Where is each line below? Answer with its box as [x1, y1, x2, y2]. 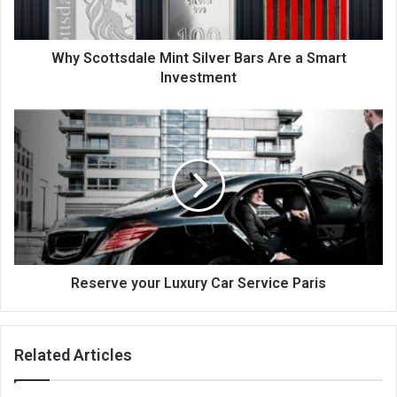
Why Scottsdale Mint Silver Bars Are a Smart [51, 49, 346, 66]
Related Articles [14, 345, 132, 364]
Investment [160, 68, 237, 86]
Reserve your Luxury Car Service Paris [71, 274, 326, 292]
